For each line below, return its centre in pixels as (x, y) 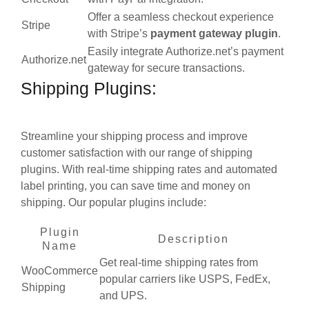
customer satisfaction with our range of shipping (137, 152)
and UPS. (123, 295)
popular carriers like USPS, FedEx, (185, 279)
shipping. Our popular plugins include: (113, 202)
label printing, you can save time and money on (136, 186)
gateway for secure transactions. (166, 68)
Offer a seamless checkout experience (181, 17)
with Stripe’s (119, 33)
